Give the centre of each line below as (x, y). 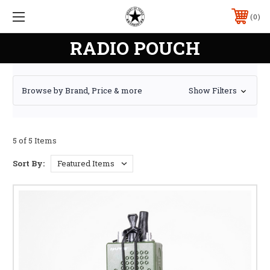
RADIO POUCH (135, 48)
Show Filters (213, 91)
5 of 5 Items (35, 140)
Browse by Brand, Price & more (82, 90)
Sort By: (29, 163)
